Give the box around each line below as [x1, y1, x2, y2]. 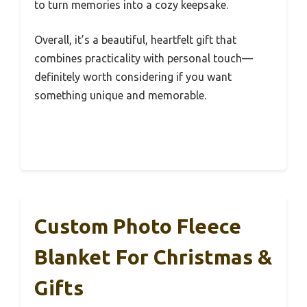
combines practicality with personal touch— [34, 51, 253, 64]
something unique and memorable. [34, 88, 206, 101]
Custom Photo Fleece [34, 214, 241, 238]
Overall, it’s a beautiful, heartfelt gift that [34, 33, 236, 46]
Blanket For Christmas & [34, 245, 272, 269]
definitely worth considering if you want [34, 70, 232, 83]
